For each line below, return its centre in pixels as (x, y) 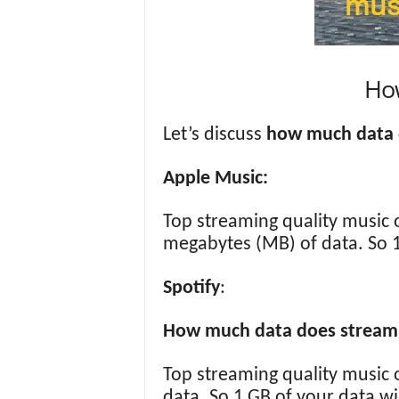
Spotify (191, 288)
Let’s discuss (214, 135)
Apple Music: (215, 179)
